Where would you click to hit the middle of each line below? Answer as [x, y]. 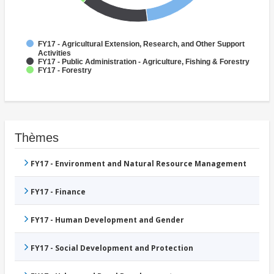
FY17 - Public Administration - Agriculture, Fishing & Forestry [144, 62]
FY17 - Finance [58, 192]
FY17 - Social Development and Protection [112, 248]
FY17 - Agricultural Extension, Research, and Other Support [141, 44]
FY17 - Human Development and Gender [107, 220]
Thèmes [37, 138]
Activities [54, 54]
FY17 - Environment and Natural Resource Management [139, 164]
